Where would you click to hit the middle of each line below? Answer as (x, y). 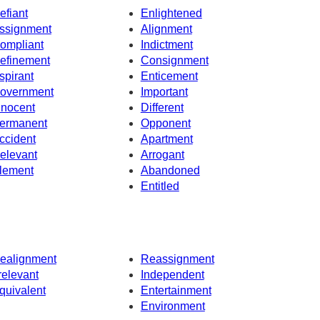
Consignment (174, 61)
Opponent (165, 124)
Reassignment (177, 259)
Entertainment (176, 290)
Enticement (169, 76)
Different (162, 108)
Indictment (166, 45)
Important (164, 92)
